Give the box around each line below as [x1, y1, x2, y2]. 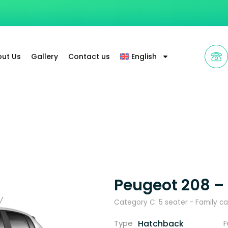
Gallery [31, 51, 58, 62]
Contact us [68, 51, 110, 62]
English [131, 51, 157, 62]
